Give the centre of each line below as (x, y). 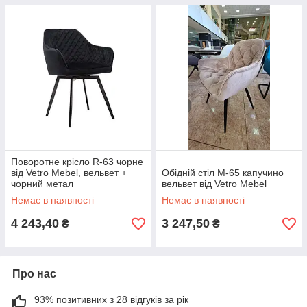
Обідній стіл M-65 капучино (223, 173)
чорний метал (42, 184)
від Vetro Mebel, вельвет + (69, 173)
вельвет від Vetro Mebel (214, 184)
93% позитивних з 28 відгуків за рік (111, 300)
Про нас (34, 274)
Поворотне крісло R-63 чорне (77, 162)
